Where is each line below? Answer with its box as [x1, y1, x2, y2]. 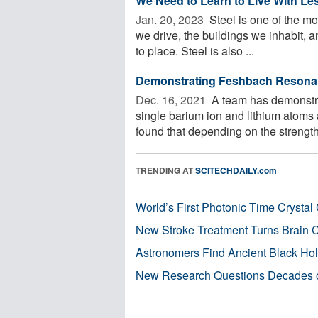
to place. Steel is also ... [136, 42, 254, 59]
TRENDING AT [136, 163, 195, 177]
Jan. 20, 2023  [136, 11, 207, 28]
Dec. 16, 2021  [136, 91, 209, 108]
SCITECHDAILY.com [195, 163, 277, 177]
